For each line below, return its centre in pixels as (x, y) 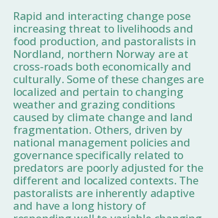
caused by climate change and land (103, 117)
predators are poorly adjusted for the (108, 168)
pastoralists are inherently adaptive (104, 193)
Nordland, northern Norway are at (100, 54)
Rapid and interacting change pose (102, 16)
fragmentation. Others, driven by (98, 130)
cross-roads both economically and (102, 67)
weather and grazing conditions (94, 105)
